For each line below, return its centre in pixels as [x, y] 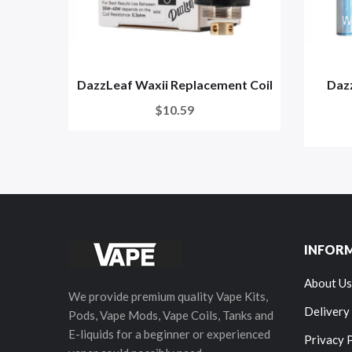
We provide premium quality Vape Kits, [168, 297]
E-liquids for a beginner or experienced [169, 334]
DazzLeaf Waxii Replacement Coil [174, 85]
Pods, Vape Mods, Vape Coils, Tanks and [171, 315]
